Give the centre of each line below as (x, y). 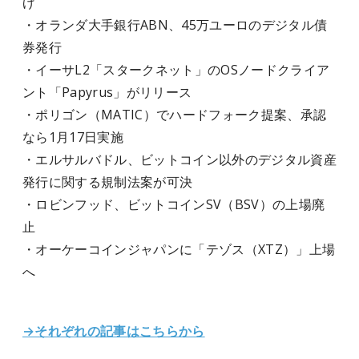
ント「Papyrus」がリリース (107, 92)
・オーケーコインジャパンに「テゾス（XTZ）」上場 (179, 249)
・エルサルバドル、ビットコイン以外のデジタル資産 (179, 159)
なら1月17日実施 (73, 137)
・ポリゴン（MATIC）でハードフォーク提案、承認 (175, 115)
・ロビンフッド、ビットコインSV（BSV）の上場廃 (174, 204)
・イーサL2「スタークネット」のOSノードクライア (176, 70)
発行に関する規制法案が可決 (108, 182)
